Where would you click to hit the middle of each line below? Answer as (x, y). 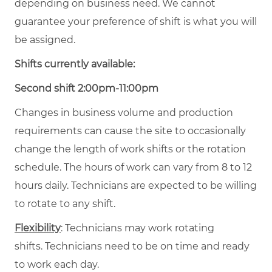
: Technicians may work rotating (138, 228)
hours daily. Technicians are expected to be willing (136, 185)
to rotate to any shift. (65, 203)
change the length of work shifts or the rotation (130, 149)
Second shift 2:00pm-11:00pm (87, 88)
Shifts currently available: (75, 64)
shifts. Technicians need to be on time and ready (132, 246)
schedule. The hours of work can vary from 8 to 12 (133, 167)
